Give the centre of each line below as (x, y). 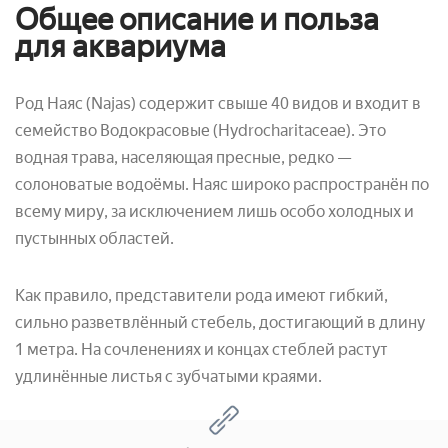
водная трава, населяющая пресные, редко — (183, 157)
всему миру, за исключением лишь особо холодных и (214, 211)
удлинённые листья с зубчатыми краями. (168, 376)
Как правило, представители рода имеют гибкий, (201, 295)
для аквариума (120, 46)
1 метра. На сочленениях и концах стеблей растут (201, 349)
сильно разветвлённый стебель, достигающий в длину (220, 322)
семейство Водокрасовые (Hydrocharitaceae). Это (200, 130)
